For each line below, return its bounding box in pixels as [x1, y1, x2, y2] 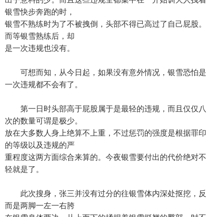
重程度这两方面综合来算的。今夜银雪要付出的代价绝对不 [5, 153, 206, 161]
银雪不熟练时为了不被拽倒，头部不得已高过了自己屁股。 [5, 20, 206, 28]
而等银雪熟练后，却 [5, 32, 75, 40]
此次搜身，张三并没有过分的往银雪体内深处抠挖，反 [5, 189, 206, 198]
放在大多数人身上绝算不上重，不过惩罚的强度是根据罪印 [5, 129, 206, 137]
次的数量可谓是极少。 [5, 117, 82, 125]
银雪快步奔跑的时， [5, 8, 75, 16]
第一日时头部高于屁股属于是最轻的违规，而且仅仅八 [5, 105, 206, 113]
